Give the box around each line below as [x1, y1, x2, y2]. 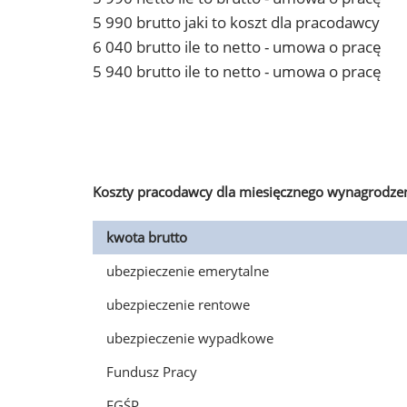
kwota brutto [106, 228, 187, 246]
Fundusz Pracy [106, 362, 197, 381]
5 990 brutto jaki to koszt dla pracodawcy [93, 12, 380, 33]
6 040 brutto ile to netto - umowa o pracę [93, 36, 382, 57]
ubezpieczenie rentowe [106, 295, 250, 313]
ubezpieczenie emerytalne [106, 262, 269, 280]
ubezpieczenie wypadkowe [106, 329, 273, 347]
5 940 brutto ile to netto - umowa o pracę [93, 61, 382, 82]
